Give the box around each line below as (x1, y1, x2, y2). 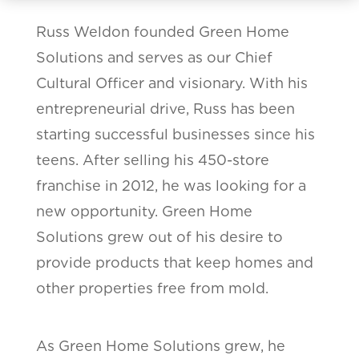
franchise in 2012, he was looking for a (35, 176, 306, 194)
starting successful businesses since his (35, 125, 315, 143)
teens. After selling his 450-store (35, 151, 269, 168)
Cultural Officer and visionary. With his (35, 74, 308, 91)
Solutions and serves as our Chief (35, 48, 272, 66)
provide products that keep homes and (35, 253, 313, 271)
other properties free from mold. (35, 279, 268, 296)
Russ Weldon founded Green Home (35, 22, 289, 40)
